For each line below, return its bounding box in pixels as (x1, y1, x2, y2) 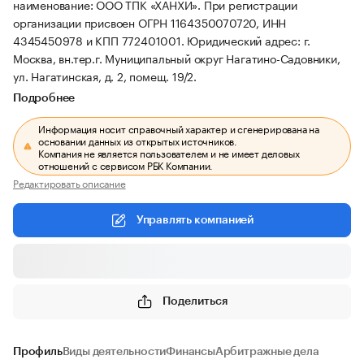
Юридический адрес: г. (187, 31, 311, 49)
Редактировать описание (13, 175, 126, 190)
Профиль (13, 346, 63, 357)
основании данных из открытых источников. (38, 132, 238, 148)
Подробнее (13, 93, 76, 104)
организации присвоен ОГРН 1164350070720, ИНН (13, 13, 287, 31)
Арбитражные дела (214, 346, 319, 357)
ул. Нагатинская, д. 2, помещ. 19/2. (13, 67, 197, 84)
